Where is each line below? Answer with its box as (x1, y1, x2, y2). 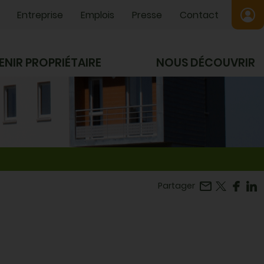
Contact (179, 8, 219, 22)
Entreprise (16, 8, 63, 22)
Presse (131, 8, 162, 22)
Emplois (80, 8, 114, 22)
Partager (158, 180, 196, 192)
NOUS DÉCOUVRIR (156, 55, 255, 71)
